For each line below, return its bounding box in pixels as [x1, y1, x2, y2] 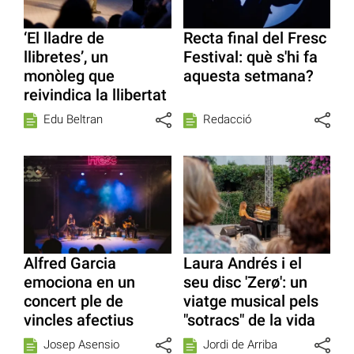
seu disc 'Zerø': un [183, 273, 307, 292]
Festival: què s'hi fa [183, 47, 318, 66]
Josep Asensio [43, 337, 119, 352]
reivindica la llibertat [24, 85, 167, 104]
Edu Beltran [43, 111, 103, 126]
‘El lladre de [24, 28, 104, 47]
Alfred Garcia [24, 254, 116, 273]
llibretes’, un [24, 47, 108, 66]
